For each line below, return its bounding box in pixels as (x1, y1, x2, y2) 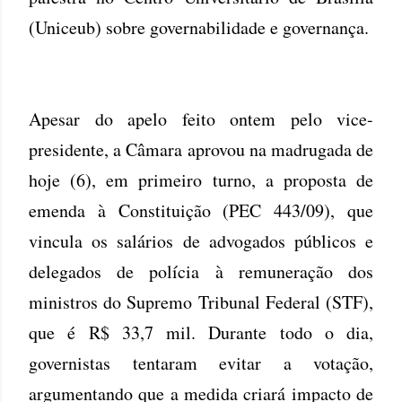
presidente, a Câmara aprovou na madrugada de (29, 137, 373, 162)
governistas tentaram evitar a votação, (29, 351, 373, 375)
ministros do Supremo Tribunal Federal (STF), (29, 290, 373, 314)
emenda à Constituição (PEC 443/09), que (29, 198, 373, 223)
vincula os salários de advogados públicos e (29, 229, 373, 253)
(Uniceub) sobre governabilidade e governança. (29, 15, 369, 39)
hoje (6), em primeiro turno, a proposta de (29, 168, 373, 192)
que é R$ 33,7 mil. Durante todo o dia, (29, 320, 373, 345)
